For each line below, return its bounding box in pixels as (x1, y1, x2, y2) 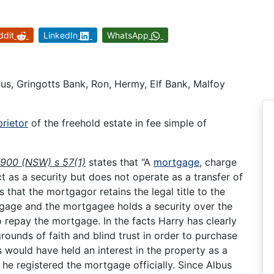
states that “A (86, 156, 154, 169)
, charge (199, 156, 237, 169)
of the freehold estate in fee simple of (28, 117, 207, 130)
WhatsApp (107, 30, 149, 41)
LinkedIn (43, 30, 78, 41)
